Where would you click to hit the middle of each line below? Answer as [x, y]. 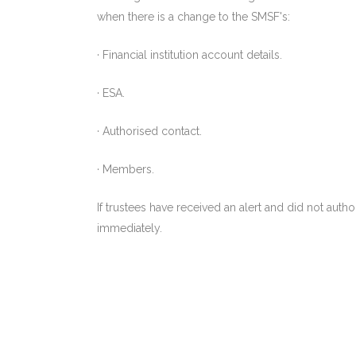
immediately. [130, 228]
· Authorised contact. [149, 131]
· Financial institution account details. [190, 54]
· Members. [126, 169]
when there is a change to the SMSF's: [193, 16]
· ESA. [111, 93]
